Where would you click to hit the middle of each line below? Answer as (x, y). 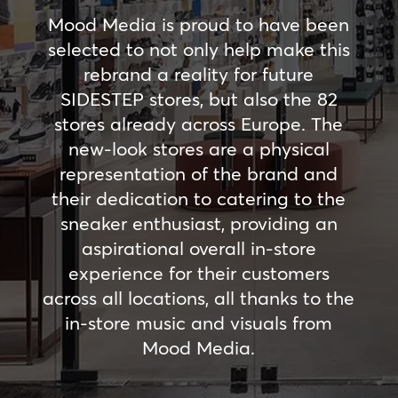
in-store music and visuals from (199, 322)
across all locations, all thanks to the (199, 298)
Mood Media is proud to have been (199, 24)
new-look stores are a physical (199, 148)
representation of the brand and (199, 173)
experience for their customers (199, 273)
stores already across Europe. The (199, 123)
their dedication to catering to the (199, 198)
